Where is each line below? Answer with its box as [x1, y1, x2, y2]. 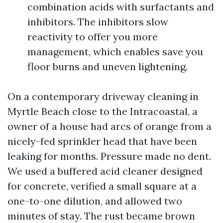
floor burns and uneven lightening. [27, 60, 188, 73]
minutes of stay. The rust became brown [7, 210, 195, 222]
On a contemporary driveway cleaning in [7, 90, 199, 103]
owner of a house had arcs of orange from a [7, 120, 212, 132]
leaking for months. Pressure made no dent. [7, 150, 211, 162]
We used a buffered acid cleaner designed [7, 165, 203, 177]
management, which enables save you [27, 45, 203, 58]
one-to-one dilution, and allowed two [7, 195, 182, 207]
